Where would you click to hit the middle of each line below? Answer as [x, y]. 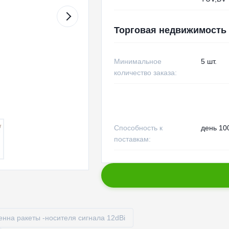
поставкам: [132, 139]
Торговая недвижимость [170, 30]
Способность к [138, 128]
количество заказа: [145, 73]
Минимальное [138, 61]
